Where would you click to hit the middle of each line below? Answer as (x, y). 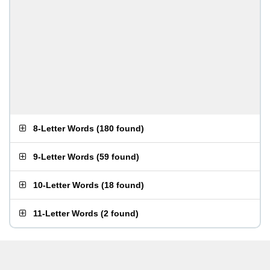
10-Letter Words (66, 185)
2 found (120, 213)
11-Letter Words (66, 213)
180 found (120, 128)
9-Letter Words (64, 157)
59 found (118, 157)
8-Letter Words (64, 128)
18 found (123, 185)
